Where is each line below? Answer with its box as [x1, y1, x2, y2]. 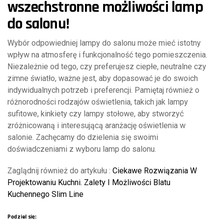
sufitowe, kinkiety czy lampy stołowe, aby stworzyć [7, 109, 184, 118]
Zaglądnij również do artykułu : [7, 166, 112, 175]
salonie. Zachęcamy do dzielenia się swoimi [7, 133, 158, 142]
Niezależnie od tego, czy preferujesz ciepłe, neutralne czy [7, 62, 206, 71]
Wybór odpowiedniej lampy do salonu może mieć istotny [7, 38, 201, 48]
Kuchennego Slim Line [7, 190, 83, 199]
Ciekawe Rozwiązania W [112, 166, 197, 175]
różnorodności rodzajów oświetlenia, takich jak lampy [7, 97, 188, 107]
